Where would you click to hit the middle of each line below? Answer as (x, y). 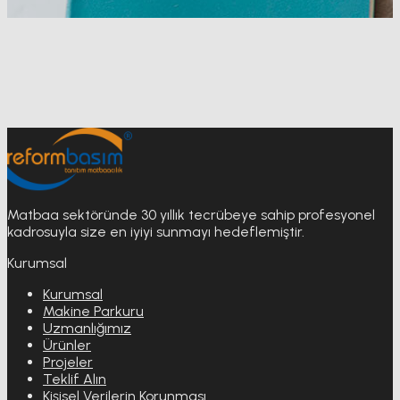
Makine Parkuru (93, 311)
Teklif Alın (75, 379)
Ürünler (67, 345)
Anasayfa (87, 87)
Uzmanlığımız (87, 328)
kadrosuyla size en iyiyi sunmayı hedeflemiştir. (156, 231)
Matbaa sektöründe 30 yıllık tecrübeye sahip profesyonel (191, 214)
